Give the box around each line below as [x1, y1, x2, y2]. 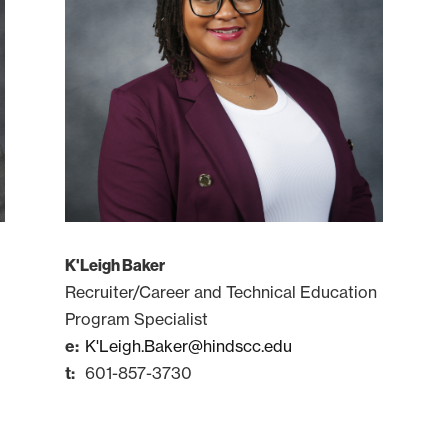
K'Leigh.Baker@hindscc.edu [84, 336, 292, 357]
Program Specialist [64, 309, 208, 330]
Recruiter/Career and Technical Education [64, 282, 377, 303]
